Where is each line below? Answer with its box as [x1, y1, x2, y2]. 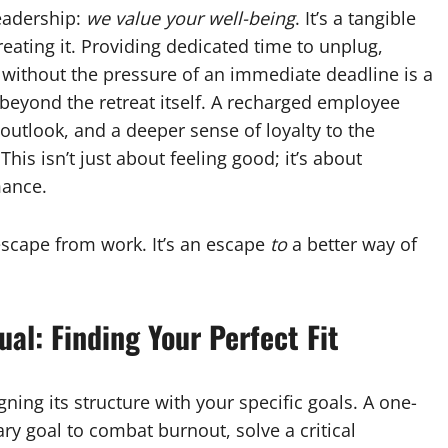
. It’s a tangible [295, 6, 416, 30]
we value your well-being [86, 6, 295, 30]
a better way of [287, 232, 417, 256]
